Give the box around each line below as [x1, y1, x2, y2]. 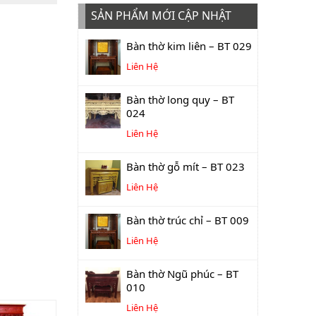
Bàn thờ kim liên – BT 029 [126, 39, 252, 53]
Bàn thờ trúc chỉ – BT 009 [126, 213, 249, 227]
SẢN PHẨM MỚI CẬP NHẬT [91, 8, 231, 23]
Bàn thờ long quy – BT [126, 92, 234, 107]
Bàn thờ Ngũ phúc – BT [126, 267, 238, 281]
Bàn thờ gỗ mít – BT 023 [126, 159, 245, 174]
